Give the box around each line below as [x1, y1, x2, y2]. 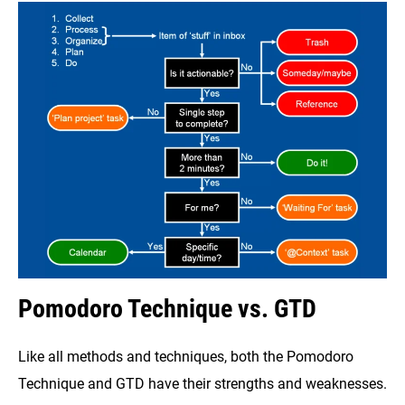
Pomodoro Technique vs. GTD [18, 294, 316, 325]
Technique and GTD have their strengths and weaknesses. [18, 375, 387, 393]
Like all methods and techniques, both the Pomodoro [18, 348, 353, 366]
